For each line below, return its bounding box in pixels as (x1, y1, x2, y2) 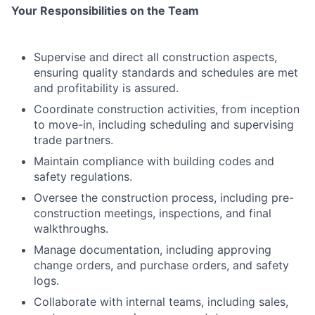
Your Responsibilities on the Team (11, 4, 199, 18)
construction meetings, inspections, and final (34, 206, 271, 220)
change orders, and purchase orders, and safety (34, 258, 289, 272)
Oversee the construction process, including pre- (34, 191, 294, 205)
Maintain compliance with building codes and (34, 154, 274, 168)
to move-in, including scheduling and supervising (34, 117, 294, 131)
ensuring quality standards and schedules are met (34, 65, 298, 79)
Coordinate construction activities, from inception (34, 102, 300, 116)
